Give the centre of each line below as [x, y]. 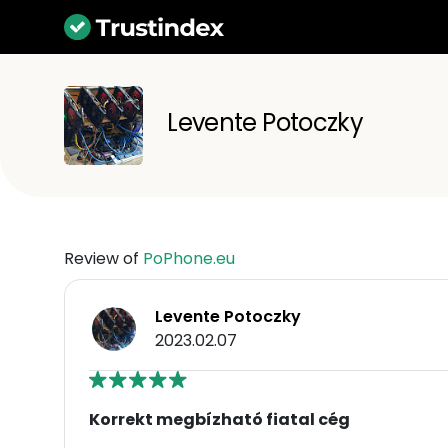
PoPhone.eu [189, 258]
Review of [103, 258]
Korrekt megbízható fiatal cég [219, 419]
